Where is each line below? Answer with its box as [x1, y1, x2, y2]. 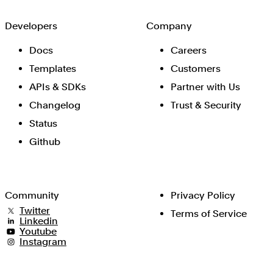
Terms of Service [171, 208, 247, 219]
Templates [29, 63, 76, 74]
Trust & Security [171, 99, 241, 111]
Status [29, 118, 57, 129]
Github [29, 136, 60, 147]
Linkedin [19, 215, 58, 227]
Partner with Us [171, 81, 240, 93]
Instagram [19, 236, 66, 247]
